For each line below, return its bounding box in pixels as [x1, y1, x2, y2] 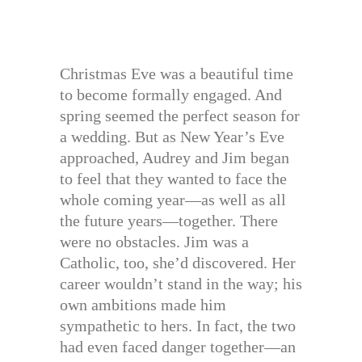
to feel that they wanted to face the [60, 169, 287, 187]
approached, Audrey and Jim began [60, 148, 289, 166]
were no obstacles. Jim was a [60, 232, 249, 250]
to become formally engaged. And [60, 85, 282, 103]
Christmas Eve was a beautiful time [60, 64, 293, 82]
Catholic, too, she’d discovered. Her [60, 253, 296, 271]
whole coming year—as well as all [60, 190, 286, 208]
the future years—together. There [60, 211, 278, 229]
